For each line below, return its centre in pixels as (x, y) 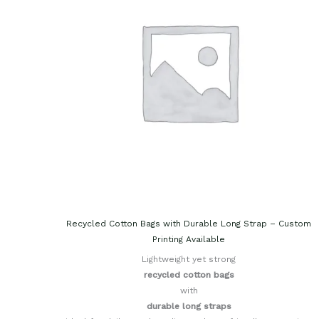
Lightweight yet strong (189, 260)
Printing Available (189, 240)
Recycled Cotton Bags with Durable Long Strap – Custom (189, 224)
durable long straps (189, 307)
